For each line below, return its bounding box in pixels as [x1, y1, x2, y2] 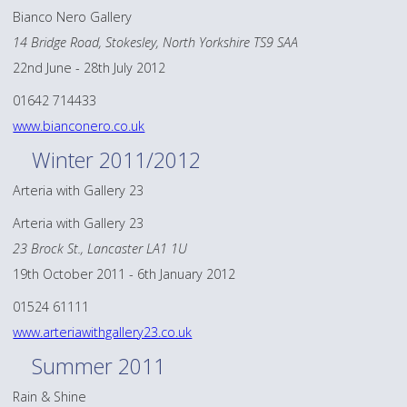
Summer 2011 [32, 352, 166, 382]
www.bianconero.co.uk [13, 116, 145, 134]
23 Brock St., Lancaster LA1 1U [13, 240, 188, 258]
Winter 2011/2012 [32, 145, 202, 175]
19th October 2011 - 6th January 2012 [13, 265, 236, 283]
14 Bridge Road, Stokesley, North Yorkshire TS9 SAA [13, 34, 299, 51]
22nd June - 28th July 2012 [13, 59, 166, 77]
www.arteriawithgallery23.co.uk [13, 323, 193, 341]
